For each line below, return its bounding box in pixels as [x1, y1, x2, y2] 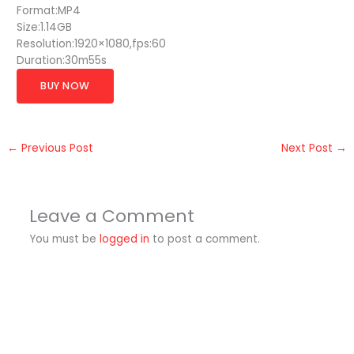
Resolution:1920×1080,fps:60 [17, 36, 167, 52]
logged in [99, 232, 149, 247]
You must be [28, 232, 100, 247]
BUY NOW [40, 79, 90, 93]
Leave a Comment [28, 204, 194, 229]
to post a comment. [149, 232, 260, 247]
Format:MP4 [17, 3, 81, 19]
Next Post [281, 141, 336, 156]
